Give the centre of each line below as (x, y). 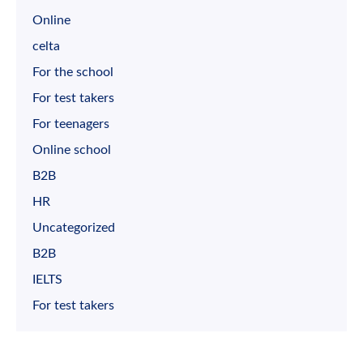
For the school (73, 72)
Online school (72, 149)
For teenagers (71, 124)
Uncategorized (74, 227)
